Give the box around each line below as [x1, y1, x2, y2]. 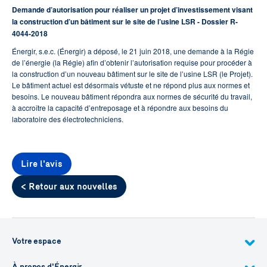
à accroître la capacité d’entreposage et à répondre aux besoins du [12, 103, 228, 113]
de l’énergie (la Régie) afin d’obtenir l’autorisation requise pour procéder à [12, 57, 252, 67]
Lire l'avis [21, 159, 63, 169]
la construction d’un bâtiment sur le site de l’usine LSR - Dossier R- [12, 16, 238, 27]
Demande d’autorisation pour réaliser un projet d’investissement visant [12, 4, 253, 15]
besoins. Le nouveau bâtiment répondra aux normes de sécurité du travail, [12, 91, 252, 101]
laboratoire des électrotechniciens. [12, 114, 123, 124]
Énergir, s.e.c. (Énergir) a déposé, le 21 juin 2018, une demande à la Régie [12, 46, 254, 56]
